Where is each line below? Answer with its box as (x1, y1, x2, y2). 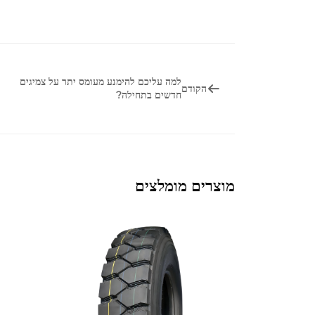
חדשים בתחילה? (116, 89, 181, 101)
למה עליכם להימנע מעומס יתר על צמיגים (20, 75, 181, 88)
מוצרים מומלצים (135, 176, 235, 195)
